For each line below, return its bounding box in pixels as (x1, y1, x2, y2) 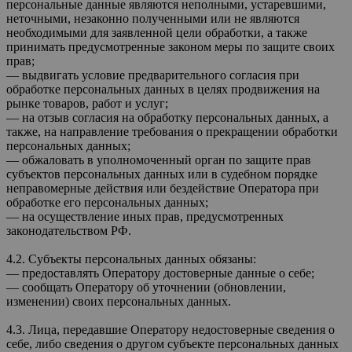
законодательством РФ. (6, 223, 131, 237)
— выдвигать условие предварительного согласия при (6, 68, 299, 82)
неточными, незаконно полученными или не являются (6, 11, 299, 25)
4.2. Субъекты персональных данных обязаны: (6, 251, 256, 266)
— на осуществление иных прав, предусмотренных (6, 209, 284, 223)
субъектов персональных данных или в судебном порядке (6, 167, 317, 181)
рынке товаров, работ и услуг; (6, 96, 168, 110)
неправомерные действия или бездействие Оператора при (6, 181, 319, 195)
